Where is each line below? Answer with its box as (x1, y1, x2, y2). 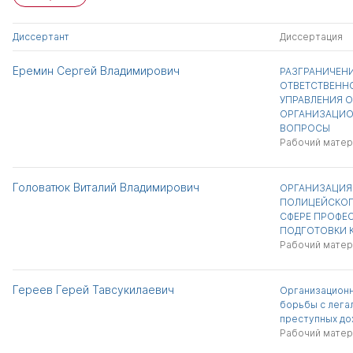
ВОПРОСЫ (279, 122, 330, 134)
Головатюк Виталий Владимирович (13, 180, 199, 194)
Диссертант (13, 31, 69, 43)
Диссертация (279, 31, 343, 43)
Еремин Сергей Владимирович (13, 64, 180, 77)
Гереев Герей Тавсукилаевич (13, 283, 174, 296)
